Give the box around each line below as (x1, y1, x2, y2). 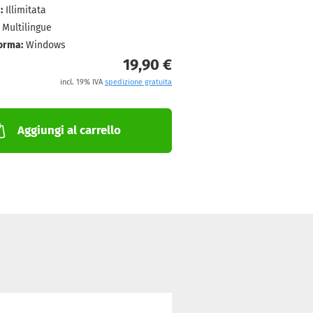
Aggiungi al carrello (17, 123, 122, 138)
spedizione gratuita (104, 78, 172, 87)
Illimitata (5, 4, 46, 16)
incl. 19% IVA (59, 78, 105, 87)
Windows (25, 39, 66, 51)
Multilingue (1, 22, 52, 34)
